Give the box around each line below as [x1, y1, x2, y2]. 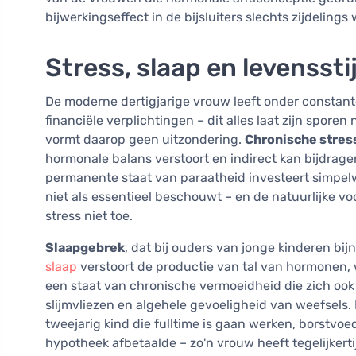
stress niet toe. [45, 208, 133, 224]
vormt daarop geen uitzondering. [45, 132, 245, 148]
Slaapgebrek [45, 240, 125, 256]
